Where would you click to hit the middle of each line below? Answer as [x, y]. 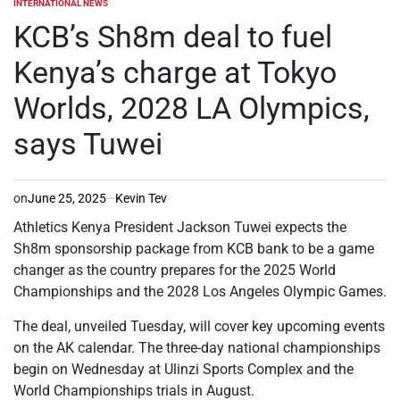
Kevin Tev [141, 198]
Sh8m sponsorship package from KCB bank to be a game [194, 248]
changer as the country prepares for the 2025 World [175, 270]
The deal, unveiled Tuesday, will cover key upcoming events [199, 326]
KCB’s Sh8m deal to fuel [173, 36]
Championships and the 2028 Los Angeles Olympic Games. [200, 291]
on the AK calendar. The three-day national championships [197, 347]
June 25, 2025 [67, 198]
